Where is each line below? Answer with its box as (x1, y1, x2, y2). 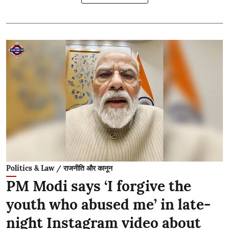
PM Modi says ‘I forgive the (6, 177, 191, 195)
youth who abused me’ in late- (6, 195, 211, 214)
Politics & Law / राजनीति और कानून (6, 164, 112, 173)
